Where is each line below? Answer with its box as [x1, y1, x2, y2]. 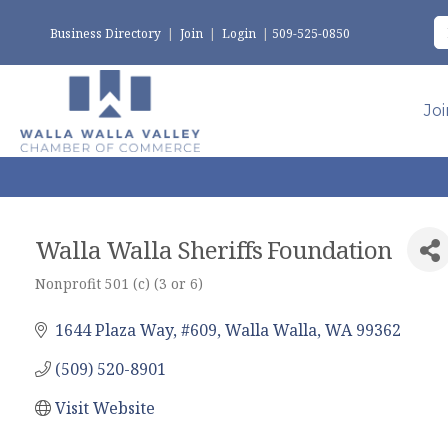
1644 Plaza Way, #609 [55, 318, 217, 341]
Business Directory [50, 25, 161, 42]
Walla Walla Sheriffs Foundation [35, 232, 392, 266]
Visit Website [55, 396, 155, 419]
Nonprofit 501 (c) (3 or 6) [35, 273, 203, 293]
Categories [34, 285, 127, 322]
